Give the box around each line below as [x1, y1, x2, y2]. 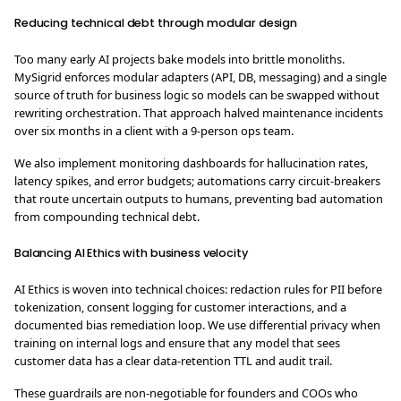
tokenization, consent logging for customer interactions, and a [14, 299, 346, 315]
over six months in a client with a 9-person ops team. [14, 123, 294, 139]
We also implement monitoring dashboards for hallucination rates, [14, 155, 368, 171]
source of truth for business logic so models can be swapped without [14, 87, 380, 103]
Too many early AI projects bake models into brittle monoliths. [14, 51, 345, 67]
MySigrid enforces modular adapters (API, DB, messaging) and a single [14, 69, 387, 85]
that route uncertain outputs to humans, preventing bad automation [14, 191, 383, 207]
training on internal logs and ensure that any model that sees [14, 335, 340, 351]
